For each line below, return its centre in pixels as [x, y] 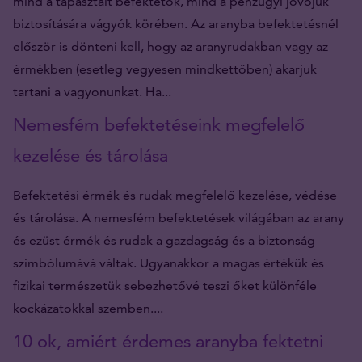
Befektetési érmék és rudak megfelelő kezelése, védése [175, 195]
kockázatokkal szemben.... [88, 308]
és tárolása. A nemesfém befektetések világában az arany [179, 217]
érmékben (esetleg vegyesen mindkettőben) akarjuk [165, 69]
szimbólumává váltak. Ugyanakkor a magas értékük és [168, 263]
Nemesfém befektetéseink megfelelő [159, 124]
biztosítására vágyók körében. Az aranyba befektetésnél [176, 23]
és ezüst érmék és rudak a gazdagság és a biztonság [164, 240]
